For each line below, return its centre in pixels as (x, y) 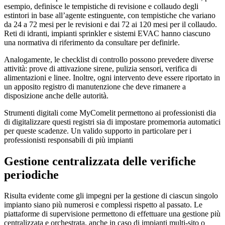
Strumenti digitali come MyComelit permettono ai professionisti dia (110, 113)
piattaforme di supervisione (47, 214)
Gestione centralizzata (62, 161)
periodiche (33, 175)
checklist (76, 59)
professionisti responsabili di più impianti (69, 140)
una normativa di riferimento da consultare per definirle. (92, 42)
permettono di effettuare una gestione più (155, 214)
